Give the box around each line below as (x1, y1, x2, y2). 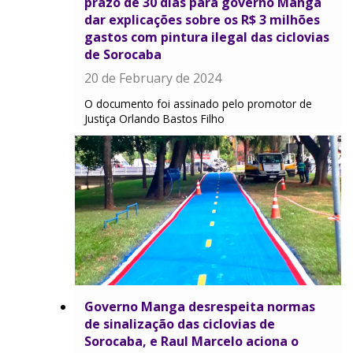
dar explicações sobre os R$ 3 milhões (84, 11, 320, 29)
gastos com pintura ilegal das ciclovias (84, 28, 329, 46)
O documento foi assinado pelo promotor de (84, 96, 312, 112)
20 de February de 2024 (84, 69, 221, 87)
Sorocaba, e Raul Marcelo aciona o (84, 333, 299, 351)
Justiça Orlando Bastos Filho (84, 111, 225, 127)
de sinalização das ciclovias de (84, 315, 275, 333)
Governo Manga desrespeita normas (84, 298, 315, 316)
